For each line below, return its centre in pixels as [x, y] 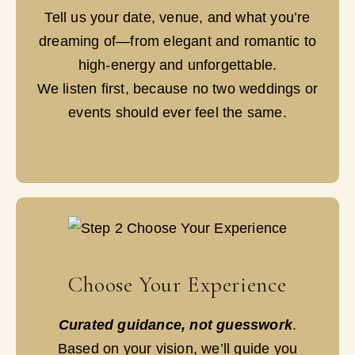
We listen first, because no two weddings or [177, 88]
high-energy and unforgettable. [177, 65]
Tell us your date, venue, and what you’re [177, 17]
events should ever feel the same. [177, 112]
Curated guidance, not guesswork [175, 324]
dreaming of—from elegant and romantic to [177, 41]
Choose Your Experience [177, 284]
